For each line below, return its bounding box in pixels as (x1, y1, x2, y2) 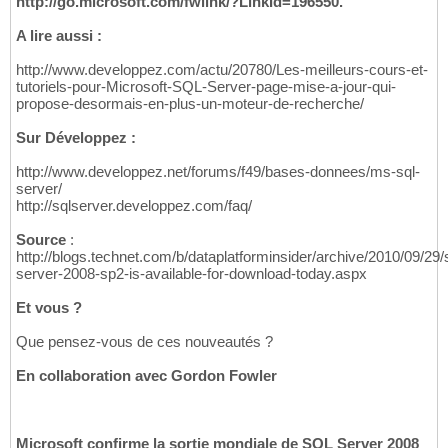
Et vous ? (16, 299, 82, 317)
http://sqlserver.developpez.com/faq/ (16, 197, 252, 215)
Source (16, 231, 66, 249)
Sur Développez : (16, 129, 136, 147)
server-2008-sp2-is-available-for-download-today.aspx (16, 265, 367, 283)
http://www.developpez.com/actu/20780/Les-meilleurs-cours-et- (16, 61, 428, 79)
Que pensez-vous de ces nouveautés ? (16, 333, 273, 351)
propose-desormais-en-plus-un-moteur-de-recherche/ (16, 95, 364, 113)
